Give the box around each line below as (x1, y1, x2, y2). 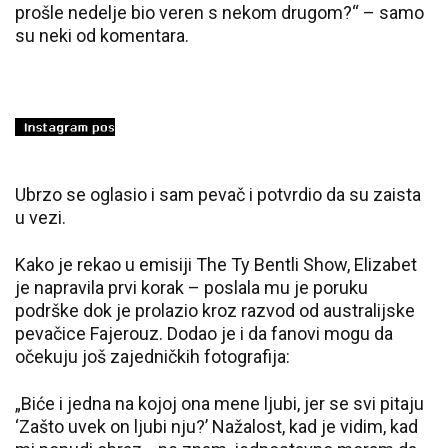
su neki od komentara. (15, 24, 189, 46)
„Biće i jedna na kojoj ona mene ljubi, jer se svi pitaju (15, 392, 424, 414)
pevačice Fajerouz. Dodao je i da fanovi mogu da (15, 322, 393, 344)
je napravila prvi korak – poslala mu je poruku (15, 276, 368, 298)
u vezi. (15, 206, 66, 228)
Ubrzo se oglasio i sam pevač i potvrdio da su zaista (15, 183, 421, 205)
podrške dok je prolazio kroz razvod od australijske (15, 299, 415, 321)
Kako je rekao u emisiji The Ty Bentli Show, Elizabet (15, 253, 417, 275)
